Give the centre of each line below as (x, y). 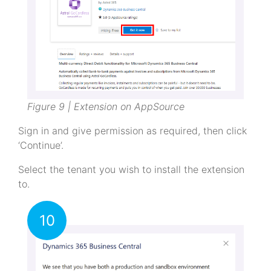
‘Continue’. (41, 145)
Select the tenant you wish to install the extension (131, 169)
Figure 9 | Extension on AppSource (106, 106)
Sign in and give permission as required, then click (132, 130)
